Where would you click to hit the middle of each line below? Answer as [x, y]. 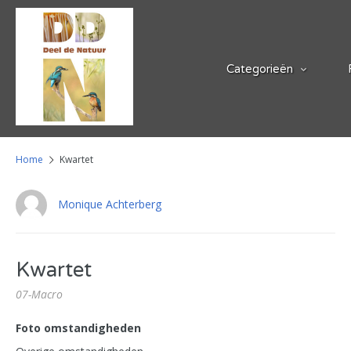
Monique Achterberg [110, 204]
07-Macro [39, 294]
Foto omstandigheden [78, 328]
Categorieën [260, 69]
